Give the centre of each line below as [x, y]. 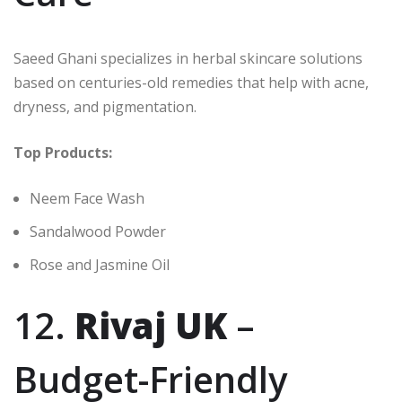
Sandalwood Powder [98, 232]
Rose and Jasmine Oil [100, 265]
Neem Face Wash [87, 199]
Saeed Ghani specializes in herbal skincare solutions [188, 59]
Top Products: [63, 153]
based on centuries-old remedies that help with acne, [191, 83]
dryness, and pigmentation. [105, 107]
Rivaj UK [151, 326]
